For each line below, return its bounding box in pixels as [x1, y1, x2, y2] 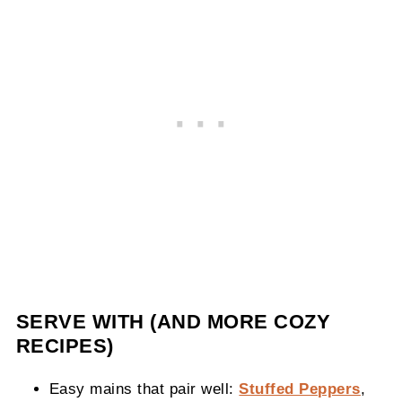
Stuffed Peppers [239, 380, 361, 398]
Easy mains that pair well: [48, 380, 240, 398]
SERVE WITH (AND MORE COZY [15, 310, 331, 334]
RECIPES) [15, 335, 114, 358]
